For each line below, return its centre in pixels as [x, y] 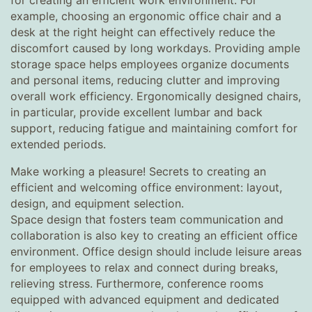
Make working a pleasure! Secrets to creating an [138, 171]
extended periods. [58, 144]
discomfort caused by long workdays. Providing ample [155, 48]
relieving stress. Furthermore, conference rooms [137, 283]
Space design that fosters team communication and [147, 219]
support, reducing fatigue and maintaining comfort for [154, 128]
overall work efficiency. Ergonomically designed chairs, [156, 96]
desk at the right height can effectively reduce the [143, 32]
